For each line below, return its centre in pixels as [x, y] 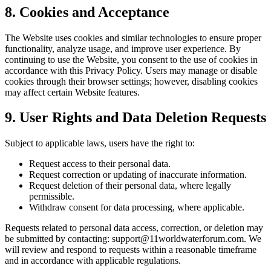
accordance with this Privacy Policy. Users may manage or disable [131, 70]
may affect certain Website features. [72, 92]
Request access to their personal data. [100, 164]
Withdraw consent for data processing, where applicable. [137, 207]
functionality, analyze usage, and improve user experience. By [123, 48]
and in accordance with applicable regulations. [93, 261]
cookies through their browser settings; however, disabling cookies [131, 81]
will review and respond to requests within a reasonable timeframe [131, 250]
